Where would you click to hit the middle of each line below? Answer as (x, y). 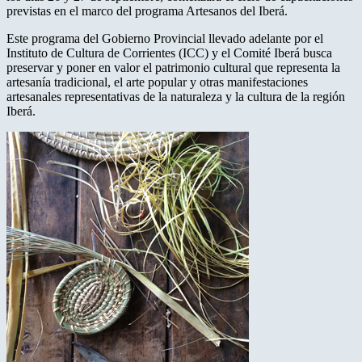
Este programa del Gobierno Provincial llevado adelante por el (165, 38)
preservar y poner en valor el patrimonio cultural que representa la (173, 67)
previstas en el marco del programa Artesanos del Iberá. (147, 11)
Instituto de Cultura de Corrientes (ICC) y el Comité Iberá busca (169, 53)
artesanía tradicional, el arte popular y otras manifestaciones (157, 82)
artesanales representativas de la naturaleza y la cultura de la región (176, 96)
